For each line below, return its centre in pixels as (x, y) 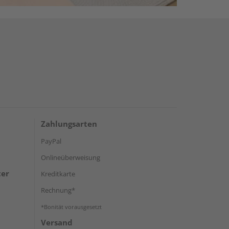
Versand (57, 222)
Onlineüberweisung (71, 157)
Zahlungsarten (69, 123)
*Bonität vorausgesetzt (71, 207)
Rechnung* (58, 190)
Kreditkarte (58, 174)
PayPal (51, 141)
